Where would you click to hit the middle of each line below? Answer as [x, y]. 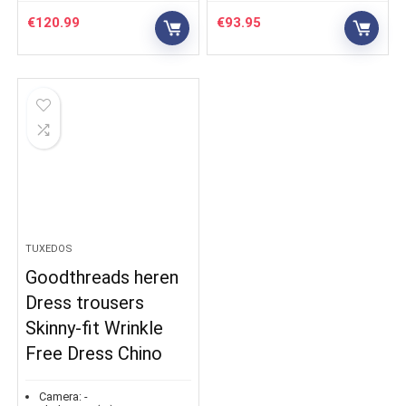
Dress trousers [85, 303]
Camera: [61, 397]
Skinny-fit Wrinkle [95, 329]
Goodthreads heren [102, 278]
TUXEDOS [49, 249]
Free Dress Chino [94, 354]
